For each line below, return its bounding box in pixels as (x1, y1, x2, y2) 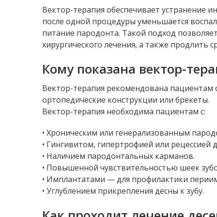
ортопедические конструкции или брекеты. (42, 94, 209, 105)
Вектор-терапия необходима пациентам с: (42, 106, 205, 117)
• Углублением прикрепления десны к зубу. (42, 186, 204, 196)
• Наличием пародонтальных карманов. (42, 151, 195, 161)
